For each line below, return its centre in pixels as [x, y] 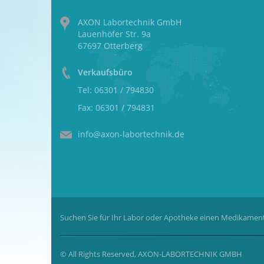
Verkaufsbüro [105, 72]
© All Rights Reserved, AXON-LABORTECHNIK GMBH [151, 254]
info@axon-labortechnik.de [131, 134]
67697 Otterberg [110, 46]
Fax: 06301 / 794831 [116, 108]
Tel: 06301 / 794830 [116, 90]
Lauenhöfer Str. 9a [114, 34]
